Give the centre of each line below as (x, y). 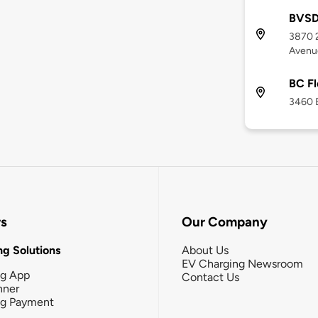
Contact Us (210, 277)
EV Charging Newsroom (242, 263)
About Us (205, 250)
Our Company (225, 222)
